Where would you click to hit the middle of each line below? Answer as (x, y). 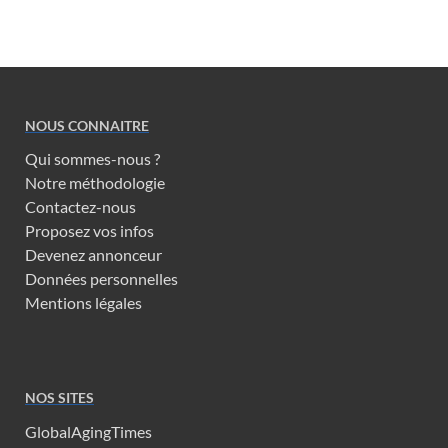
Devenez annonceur (93, 255)
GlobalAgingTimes (88, 432)
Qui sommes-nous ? (92, 159)
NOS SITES (59, 398)
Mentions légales (83, 303)
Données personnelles (101, 279)
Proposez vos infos (89, 231)
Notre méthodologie (95, 183)
